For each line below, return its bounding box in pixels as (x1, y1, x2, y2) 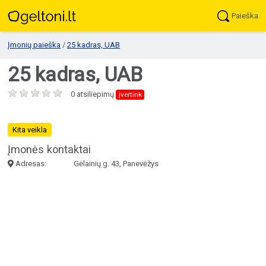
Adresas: (14, 159, 46, 168)
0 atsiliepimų (71, 90, 116, 99)
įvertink (118, 90, 142, 99)
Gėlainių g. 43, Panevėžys (73, 159, 159, 168)
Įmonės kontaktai (8, 143, 91, 156)
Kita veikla (12, 125, 47, 135)
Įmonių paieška (8, 40, 61, 50)
